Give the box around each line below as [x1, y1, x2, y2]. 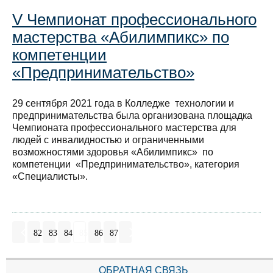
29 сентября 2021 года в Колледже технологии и [12, 97, 234, 108]
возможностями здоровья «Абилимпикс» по [12, 146, 213, 157]
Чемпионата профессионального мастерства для [12, 122, 236, 133]
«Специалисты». [12, 171, 88, 182]
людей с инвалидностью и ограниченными [12, 134, 204, 145]
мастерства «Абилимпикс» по [12, 27, 229, 46]
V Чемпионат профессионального [12, 10, 257, 29]
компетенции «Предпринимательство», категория [12, 158, 239, 169]
